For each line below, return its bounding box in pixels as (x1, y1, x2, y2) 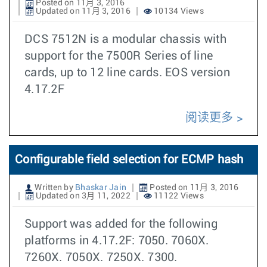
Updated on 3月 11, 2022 (34, 192, 131, 200)
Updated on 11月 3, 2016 (34, 7, 131, 15)
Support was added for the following (24, 218, 218, 230)
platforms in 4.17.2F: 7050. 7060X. (24, 235, 209, 247)
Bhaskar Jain (75, 184, 126, 192)
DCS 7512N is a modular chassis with (24, 33, 226, 45)
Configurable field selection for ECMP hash (15, 154, 244, 166)
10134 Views (151, 7, 204, 15)
